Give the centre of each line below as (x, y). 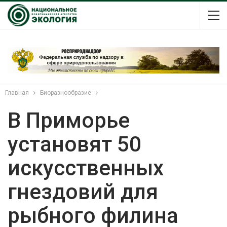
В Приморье (69, 120)
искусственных (86, 168)
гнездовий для (83, 192)
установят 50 (74, 144)
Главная (17, 92)
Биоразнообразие (66, 92)
